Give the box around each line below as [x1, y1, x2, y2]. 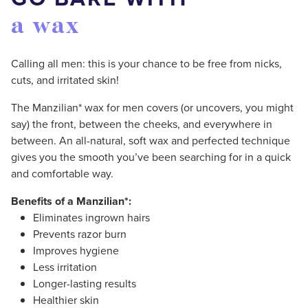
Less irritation [33, 258, 97, 275]
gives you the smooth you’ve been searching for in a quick [11, 148, 291, 165]
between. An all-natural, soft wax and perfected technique [11, 132, 290, 148]
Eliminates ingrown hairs [33, 209, 150, 225]
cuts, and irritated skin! [11, 71, 119, 88]
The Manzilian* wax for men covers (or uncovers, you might [11, 99, 294, 115]
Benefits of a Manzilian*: [11, 192, 131, 209]
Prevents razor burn [33, 225, 126, 242]
